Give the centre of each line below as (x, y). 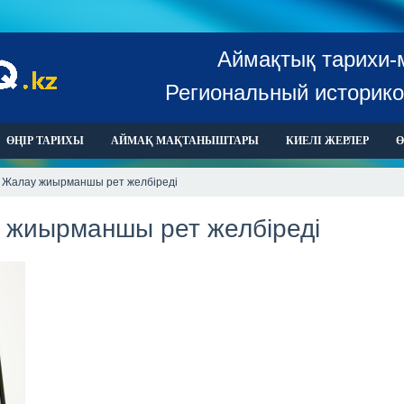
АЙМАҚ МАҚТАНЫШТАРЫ (185, 141)
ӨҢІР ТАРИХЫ (45, 141)
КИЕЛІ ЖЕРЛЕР (327, 141)
